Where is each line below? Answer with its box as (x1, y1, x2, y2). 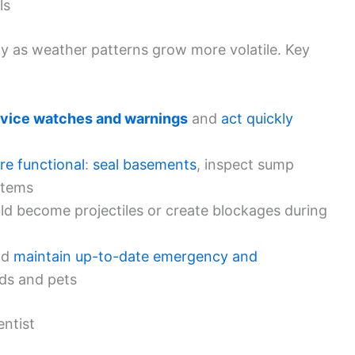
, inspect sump (197, 155, 294, 173)
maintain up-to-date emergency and (13, 247, 258, 265)
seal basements (93, 155, 197, 173)
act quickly (221, 109, 293, 127)
